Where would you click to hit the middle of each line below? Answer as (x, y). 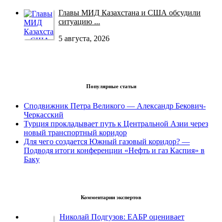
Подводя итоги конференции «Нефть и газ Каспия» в (114, 151)
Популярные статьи (111, 86)
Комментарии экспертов (111, 197)
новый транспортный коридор (75, 133)
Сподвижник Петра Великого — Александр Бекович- (115, 106)
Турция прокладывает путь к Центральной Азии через (116, 124)
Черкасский (44, 115)
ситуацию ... (79, 22)
